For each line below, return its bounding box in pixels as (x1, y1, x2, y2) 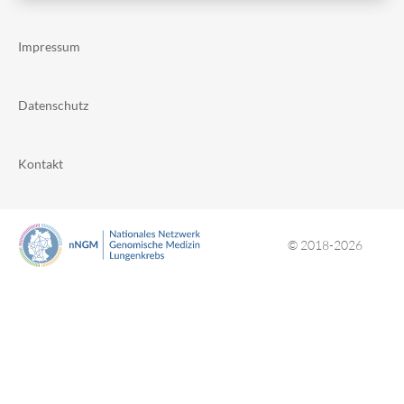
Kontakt (18, 156, 63, 171)
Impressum (18, 39, 80, 54)
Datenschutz (18, 97, 88, 113)
